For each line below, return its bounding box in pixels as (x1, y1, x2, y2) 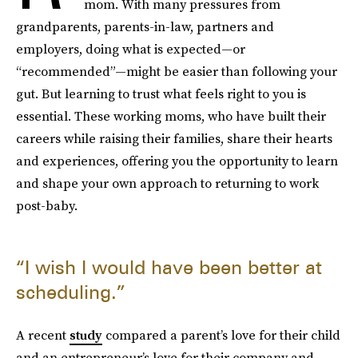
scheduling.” (16, 280, 125, 304)
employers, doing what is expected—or (16, 40, 245, 58)
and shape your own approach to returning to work (16, 174, 319, 192)
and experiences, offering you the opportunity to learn (16, 152, 338, 169)
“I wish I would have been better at (16, 256, 322, 279)
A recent (16, 326, 70, 344)
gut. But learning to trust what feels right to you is (16, 85, 306, 102)
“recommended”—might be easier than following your (16, 62, 337, 80)
